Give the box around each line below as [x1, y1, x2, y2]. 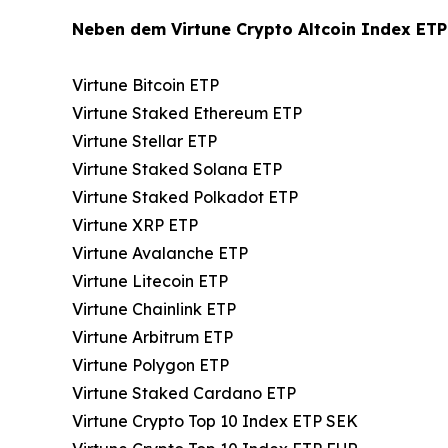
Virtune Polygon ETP [72, 355, 229, 376]
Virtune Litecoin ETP [72, 271, 228, 292]
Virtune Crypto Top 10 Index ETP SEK [72, 411, 358, 432]
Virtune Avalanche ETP [72, 243, 248, 264]
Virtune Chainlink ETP [72, 299, 236, 320]
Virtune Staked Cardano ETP [72, 383, 296, 404]
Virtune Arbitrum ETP [72, 327, 233, 348]
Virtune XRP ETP [72, 215, 198, 236]
